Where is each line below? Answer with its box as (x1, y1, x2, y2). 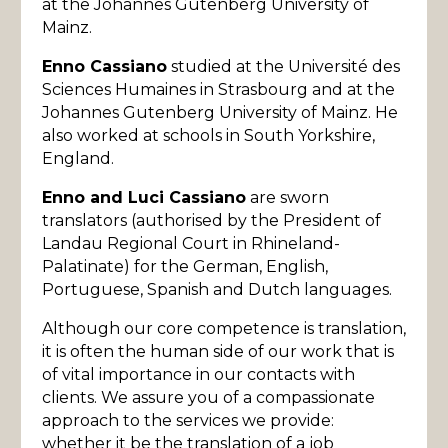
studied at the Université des (167, 57, 400, 76)
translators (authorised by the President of (42, 211, 381, 230)
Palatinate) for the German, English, (42, 257, 328, 276)
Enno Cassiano (42, 57, 167, 76)
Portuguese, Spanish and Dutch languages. (42, 280, 392, 299)
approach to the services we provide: (42, 411, 334, 430)
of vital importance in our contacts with (42, 365, 355, 384)
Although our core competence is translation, (42, 319, 406, 338)
